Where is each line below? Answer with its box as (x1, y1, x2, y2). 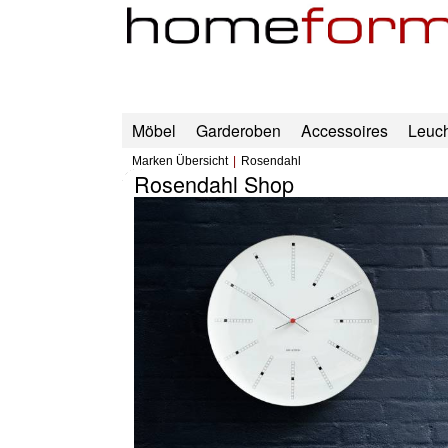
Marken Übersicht (131, 155, 228, 168)
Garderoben (195, 119, 281, 142)
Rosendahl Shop (133, 168, 294, 200)
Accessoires (300, 119, 388, 142)
